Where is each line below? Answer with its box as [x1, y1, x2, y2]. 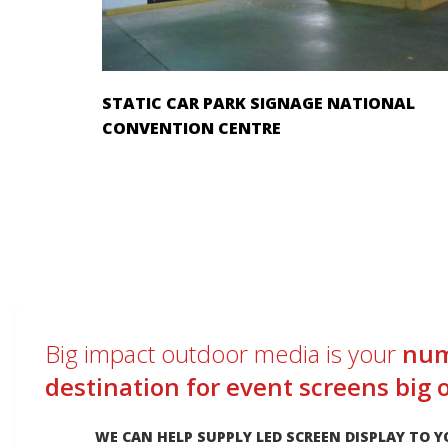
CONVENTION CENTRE [102, 117, 281, 140]
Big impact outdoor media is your [45, 337, 402, 371]
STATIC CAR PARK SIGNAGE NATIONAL [102, 92, 415, 115]
